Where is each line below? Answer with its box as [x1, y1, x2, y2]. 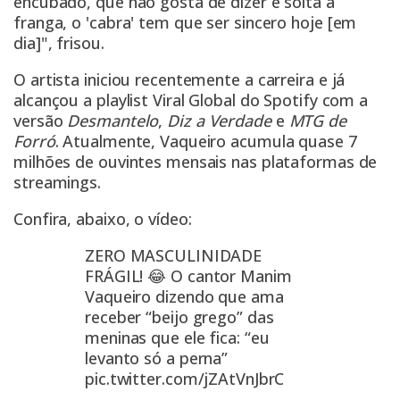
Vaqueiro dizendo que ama [85, 286, 284, 308]
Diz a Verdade [167, 110, 271, 132]
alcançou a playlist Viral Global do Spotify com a [13, 89, 369, 112]
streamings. [13, 171, 101, 194]
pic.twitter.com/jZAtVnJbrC [85, 368, 285, 390]
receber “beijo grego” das [85, 306, 274, 329]
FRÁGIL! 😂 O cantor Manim [85, 265, 292, 287]
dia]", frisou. [13, 32, 104, 54]
